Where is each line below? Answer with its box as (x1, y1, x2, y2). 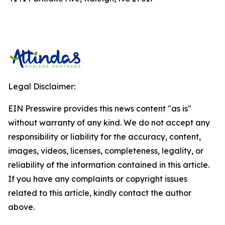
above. (8, 202, 35, 212)
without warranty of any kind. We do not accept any (8, 118, 210, 128)
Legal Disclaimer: (8, 81, 75, 91)
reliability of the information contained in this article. (8, 160, 209, 170)
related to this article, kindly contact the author (8, 188, 191, 198)
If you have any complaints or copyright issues (8, 174, 187, 184)
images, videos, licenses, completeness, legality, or (8, 146, 203, 156)
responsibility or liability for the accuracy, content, (8, 132, 201, 142)
